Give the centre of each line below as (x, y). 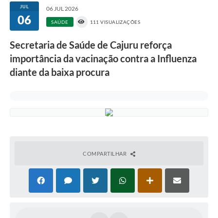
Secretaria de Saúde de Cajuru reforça (91, 45)
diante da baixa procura (60, 72)
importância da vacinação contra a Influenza (103, 59)
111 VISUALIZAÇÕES (115, 22)
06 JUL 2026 (62, 9)
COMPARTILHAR (105, 154)
